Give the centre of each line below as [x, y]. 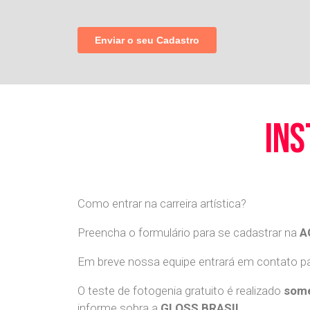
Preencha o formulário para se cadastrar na [189, 232]
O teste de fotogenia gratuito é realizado [181, 291]
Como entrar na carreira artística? [162, 203]
